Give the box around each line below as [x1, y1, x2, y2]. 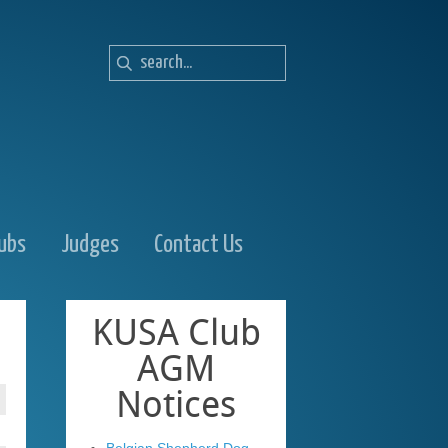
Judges [61, 233, 119, 257]
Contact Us [154, 233, 243, 257]
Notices [116, 383, 236, 426]
